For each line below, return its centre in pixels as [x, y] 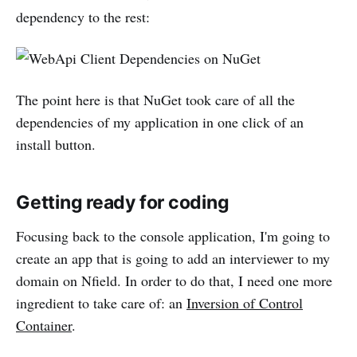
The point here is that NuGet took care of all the [155, 99]
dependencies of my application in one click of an [160, 122]
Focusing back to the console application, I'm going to [173, 235]
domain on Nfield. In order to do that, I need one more [174, 280]
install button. [56, 144]
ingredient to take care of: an [101, 302]
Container [44, 325]
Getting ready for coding [123, 202]
